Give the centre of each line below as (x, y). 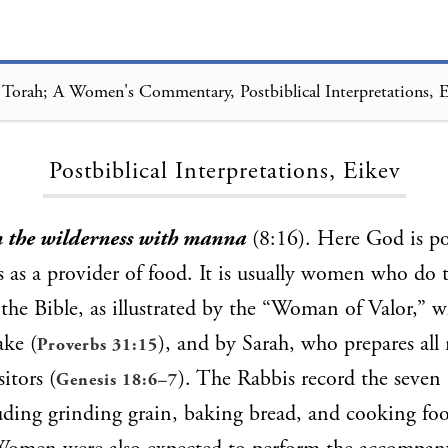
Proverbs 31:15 (97, 345)
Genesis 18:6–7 (117, 380)
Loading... (224, 109)
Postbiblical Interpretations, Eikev (224, 171)
